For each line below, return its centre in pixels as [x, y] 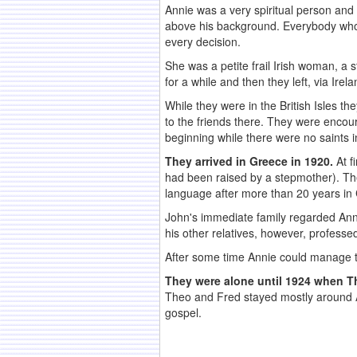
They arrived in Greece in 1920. [249, 161]
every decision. [203, 42]
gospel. [183, 313]
